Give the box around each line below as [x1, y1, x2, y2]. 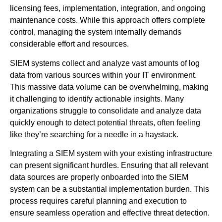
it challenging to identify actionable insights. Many [10, 94, 184, 103]
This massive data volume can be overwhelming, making [10, 82, 209, 91]
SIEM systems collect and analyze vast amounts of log [10, 58, 200, 67]
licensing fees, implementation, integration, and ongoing [10, 4, 206, 13]
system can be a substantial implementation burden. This [10, 185, 209, 194]
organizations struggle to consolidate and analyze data [10, 106, 201, 115]
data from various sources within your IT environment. [10, 70, 197, 79]
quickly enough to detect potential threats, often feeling [10, 118, 200, 127]
